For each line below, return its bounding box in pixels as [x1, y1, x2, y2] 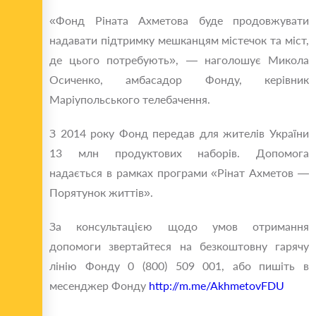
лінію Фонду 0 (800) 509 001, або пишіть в [49, 259, 309, 273]
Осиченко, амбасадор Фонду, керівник [49, 73, 309, 87]
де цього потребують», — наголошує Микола [49, 53, 309, 67]
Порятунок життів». [49, 186, 153, 200]
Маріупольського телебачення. [49, 92, 210, 107]
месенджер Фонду [49, 279, 149, 293]
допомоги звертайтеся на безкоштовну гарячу [49, 239, 309, 253]
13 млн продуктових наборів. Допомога [49, 146, 309, 160]
